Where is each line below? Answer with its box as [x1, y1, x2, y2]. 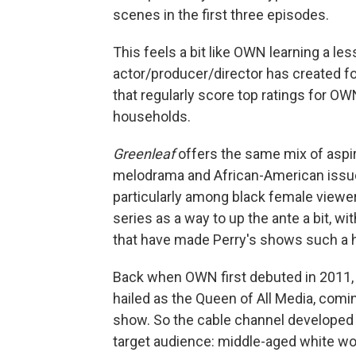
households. [113, 107, 191, 125]
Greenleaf [113, 145, 175, 162]
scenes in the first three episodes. [113, 6, 329, 23]
